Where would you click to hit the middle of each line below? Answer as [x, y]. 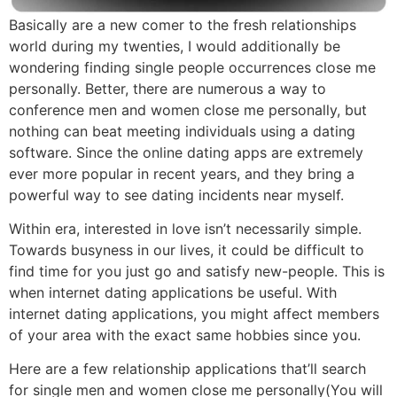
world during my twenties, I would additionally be [175, 46]
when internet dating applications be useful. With [173, 293]
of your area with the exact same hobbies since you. [185, 335]
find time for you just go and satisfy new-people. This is [197, 272]
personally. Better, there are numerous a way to [167, 88]
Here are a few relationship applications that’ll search [187, 369]
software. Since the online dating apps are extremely [186, 152]
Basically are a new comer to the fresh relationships [183, 24]
